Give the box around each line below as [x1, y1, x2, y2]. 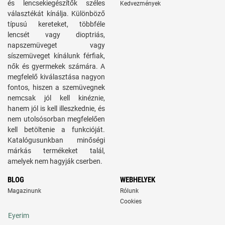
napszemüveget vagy [8, 41, 105, 49]
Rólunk [120, 187, 139, 194]
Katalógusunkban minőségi [8, 136, 105, 144]
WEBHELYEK [120, 175, 155, 184]
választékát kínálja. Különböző [8, 10, 105, 18]
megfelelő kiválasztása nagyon [8, 73, 105, 81]
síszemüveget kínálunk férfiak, [8, 52, 105, 60]
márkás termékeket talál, [8, 147, 105, 155]
